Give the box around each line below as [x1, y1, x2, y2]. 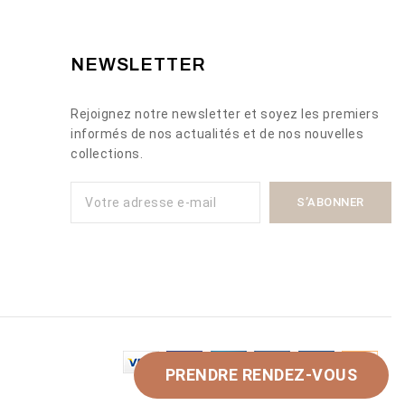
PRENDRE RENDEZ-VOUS [165, 365, 357, 384]
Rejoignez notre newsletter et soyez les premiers [71, 107, 380, 122]
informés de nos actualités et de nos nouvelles [71, 127, 364, 142]
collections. [71, 146, 144, 162]
